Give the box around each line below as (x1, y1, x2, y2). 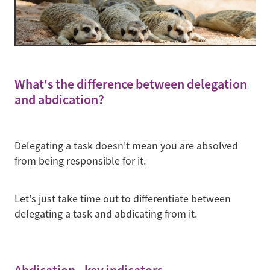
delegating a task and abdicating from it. (14, 207, 197, 221)
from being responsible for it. (14, 154, 148, 168)
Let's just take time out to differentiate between (14, 192, 231, 206)
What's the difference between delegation (14, 75, 247, 93)
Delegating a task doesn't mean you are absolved (14, 139, 238, 152)
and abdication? (14, 91, 104, 109)
